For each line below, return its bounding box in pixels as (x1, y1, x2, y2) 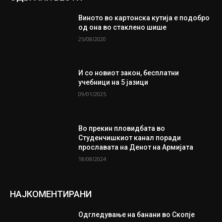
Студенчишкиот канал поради (78, 134, 181, 142)
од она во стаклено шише (78, 23, 167, 31)
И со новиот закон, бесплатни (78, 69, 179, 77)
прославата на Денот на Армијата (78, 143, 194, 151)
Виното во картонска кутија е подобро (78, 13, 210, 22)
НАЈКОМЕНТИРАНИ (10, 188, 92, 199)
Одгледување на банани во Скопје (78, 210, 195, 219)
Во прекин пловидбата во (78, 124, 166, 132)
